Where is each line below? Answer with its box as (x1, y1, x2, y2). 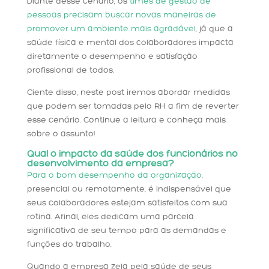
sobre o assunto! (26, 130, 95, 139)
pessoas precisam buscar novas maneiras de (26, 11, 216, 20)
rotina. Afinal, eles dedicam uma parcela (26, 213, 194, 222)
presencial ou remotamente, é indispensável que (26, 185, 231, 195)
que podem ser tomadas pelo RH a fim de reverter (26, 102, 239, 112)
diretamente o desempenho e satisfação (26, 52, 198, 62)
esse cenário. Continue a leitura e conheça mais (26, 116, 226, 125)
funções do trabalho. (26, 240, 112, 250)
